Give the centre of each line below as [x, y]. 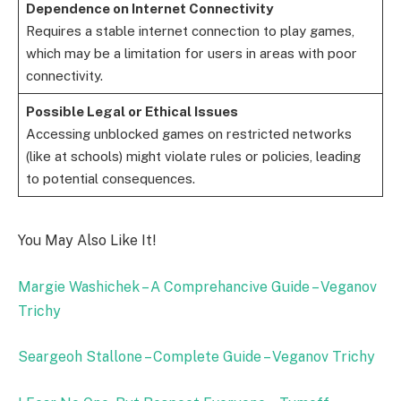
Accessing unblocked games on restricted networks [188, 134]
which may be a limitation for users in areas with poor [191, 54]
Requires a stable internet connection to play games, [190, 31]
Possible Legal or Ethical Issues [132, 112]
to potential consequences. [110, 179]
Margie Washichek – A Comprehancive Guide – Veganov [197, 286]
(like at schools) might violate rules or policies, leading [193, 157]
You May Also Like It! [87, 241]
